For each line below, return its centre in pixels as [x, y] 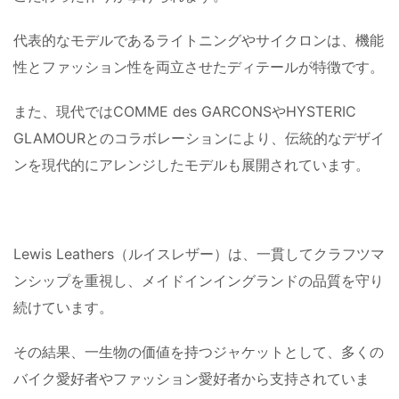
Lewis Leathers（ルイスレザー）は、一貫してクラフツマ [199, 253]
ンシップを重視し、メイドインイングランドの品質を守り [199, 280]
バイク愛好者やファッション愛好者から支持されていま [191, 378]
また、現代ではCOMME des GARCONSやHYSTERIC [185, 111]
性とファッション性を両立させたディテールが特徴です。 [199, 66]
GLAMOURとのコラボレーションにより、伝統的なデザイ [199, 138]
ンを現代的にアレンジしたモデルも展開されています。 [191, 164]
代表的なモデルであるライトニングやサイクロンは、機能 [199, 40]
